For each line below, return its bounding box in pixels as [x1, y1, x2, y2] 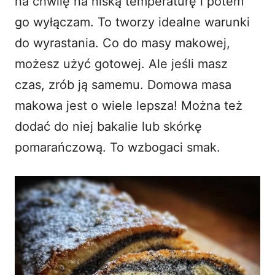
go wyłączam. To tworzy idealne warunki [15, 14, 250, 29]
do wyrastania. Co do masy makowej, [15, 35, 230, 50]
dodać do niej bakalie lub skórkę [15, 118, 202, 134]
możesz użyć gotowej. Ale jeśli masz [15, 56, 228, 71]
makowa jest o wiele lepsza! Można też [15, 98, 242, 113]
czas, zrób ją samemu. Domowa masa [15, 77, 231, 92]
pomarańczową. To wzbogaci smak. [15, 139, 220, 155]
